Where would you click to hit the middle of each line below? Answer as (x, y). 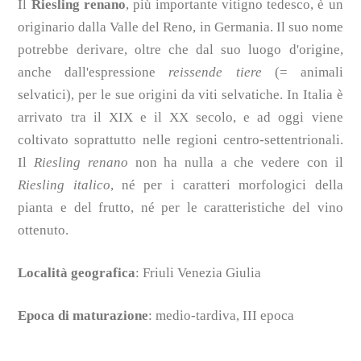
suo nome (315, 27)
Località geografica (77, 272)
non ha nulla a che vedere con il (235, 162)
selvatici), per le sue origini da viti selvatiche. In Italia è (180, 94)
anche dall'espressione (93, 72)
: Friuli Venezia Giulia (199, 272)
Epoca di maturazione (83, 315)
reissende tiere (215, 72)
